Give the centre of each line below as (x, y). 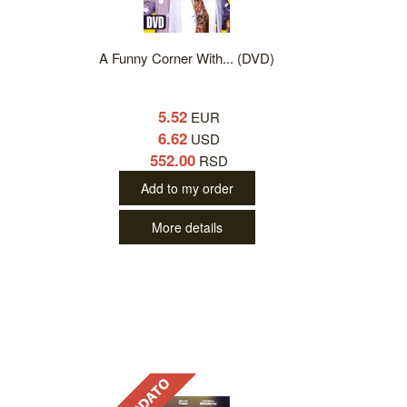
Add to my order (188, 189)
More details (187, 228)
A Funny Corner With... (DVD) (187, 58)
